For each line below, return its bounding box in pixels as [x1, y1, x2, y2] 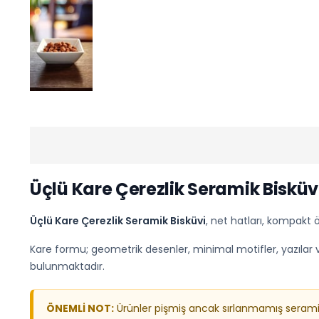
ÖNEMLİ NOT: [46, 301, 114, 316]
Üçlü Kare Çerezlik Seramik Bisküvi [30, 214, 206, 229]
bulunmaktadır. [30, 259, 105, 274]
